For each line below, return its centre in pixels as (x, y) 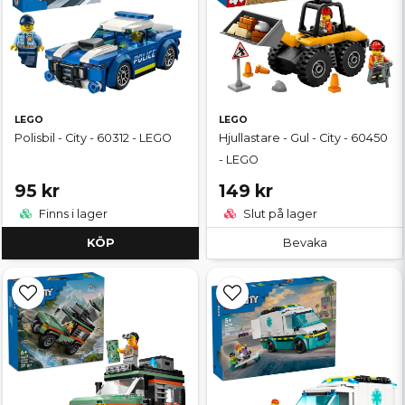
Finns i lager (72, 214)
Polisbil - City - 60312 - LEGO (93, 137)
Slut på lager (279, 214)
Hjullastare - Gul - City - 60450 (303, 137)
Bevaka (305, 243)
